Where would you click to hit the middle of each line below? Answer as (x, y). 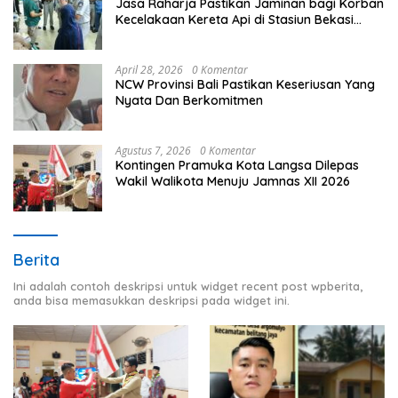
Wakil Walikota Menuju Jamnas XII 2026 (233, 182)
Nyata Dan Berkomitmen (189, 101)
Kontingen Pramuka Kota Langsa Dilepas (237, 166)
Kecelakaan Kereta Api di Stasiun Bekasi (235, 20)
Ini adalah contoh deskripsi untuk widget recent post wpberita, (188, 287)
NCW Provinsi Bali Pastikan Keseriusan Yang (245, 85)
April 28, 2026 (149, 70)
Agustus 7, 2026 (153, 151)
